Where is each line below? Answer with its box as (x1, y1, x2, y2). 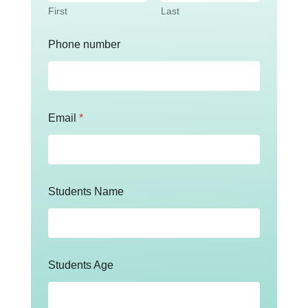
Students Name (47, 186, 124, 198)
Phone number (47, 38, 120, 51)
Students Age (47, 259, 113, 272)
